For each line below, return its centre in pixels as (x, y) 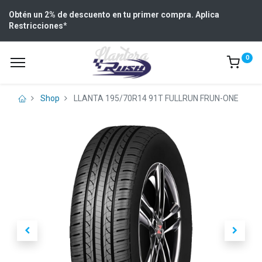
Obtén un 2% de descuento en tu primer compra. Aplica (114, 15)
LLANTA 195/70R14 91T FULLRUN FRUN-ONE (156, 98)
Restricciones (36, 26)
